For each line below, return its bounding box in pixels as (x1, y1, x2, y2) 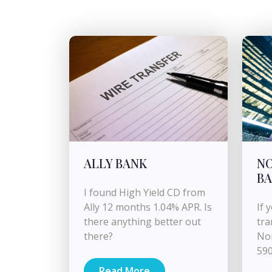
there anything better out (84, 215, 201, 228)
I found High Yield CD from (84, 186, 205, 199)
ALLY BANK (84, 155, 147, 171)
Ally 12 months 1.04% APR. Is (84, 200, 212, 214)
